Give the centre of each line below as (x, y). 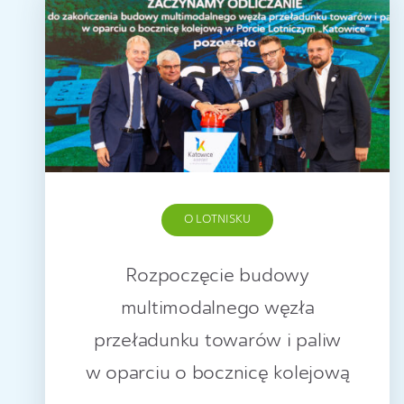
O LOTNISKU (218, 220)
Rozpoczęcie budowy (217, 276)
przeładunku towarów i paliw (217, 341)
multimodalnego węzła (217, 309)
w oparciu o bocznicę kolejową (217, 374)
